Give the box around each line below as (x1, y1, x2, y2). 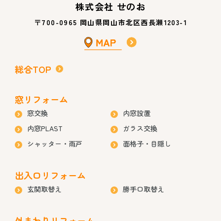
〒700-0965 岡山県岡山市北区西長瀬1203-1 (34, 17, 187, 27)
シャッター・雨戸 (27, 138, 82, 148)
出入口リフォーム (15, 168, 86, 182)
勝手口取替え (123, 184, 164, 194)
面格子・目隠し (123, 138, 171, 148)
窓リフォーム (15, 92, 68, 106)
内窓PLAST (27, 123, 63, 133)
